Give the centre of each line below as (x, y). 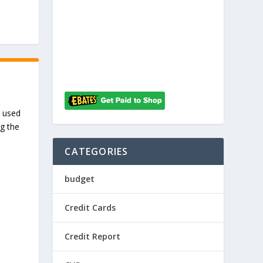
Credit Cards (90, 208)
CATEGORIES (97, 151)
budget (80, 179)
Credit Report (93, 236)
